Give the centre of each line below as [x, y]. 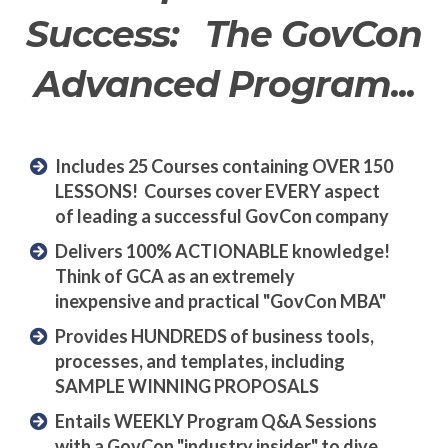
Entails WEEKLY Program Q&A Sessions [215, 421]
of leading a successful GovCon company [222, 216]
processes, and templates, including [200, 361]
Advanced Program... [224, 84]
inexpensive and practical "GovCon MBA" [220, 301]
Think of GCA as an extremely [175, 276]
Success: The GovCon [224, 34]
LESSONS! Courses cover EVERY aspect [217, 191]
